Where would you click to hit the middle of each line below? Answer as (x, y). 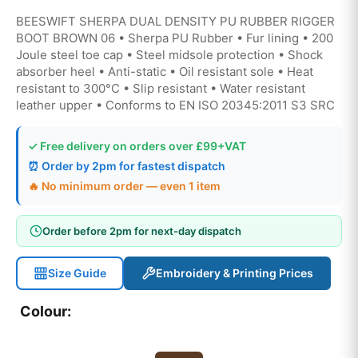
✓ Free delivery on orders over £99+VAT (137, 146)
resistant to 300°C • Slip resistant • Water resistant (161, 89)
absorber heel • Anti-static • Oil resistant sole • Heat (165, 72)
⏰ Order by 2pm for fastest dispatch (127, 166)
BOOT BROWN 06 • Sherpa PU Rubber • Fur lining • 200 (175, 38)
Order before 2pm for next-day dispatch (142, 231)
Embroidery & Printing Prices (235, 273)
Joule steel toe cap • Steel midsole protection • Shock (169, 55)
